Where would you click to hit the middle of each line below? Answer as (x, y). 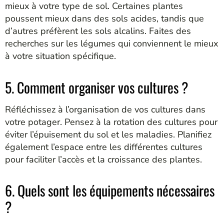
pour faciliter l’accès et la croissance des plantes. (103, 159)
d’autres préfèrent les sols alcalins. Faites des (98, 31)
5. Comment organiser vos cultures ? (97, 87)
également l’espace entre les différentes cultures (104, 147)
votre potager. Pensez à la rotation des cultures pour (111, 122)
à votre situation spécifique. (60, 56)
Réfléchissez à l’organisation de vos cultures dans (105, 109)
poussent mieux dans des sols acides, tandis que (104, 19)
